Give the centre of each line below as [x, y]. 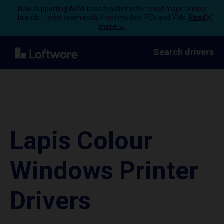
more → [112, 26]
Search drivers [184, 52]
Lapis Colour [81, 141]
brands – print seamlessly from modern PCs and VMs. [103, 17]
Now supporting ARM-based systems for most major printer [112, 9]
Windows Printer [104, 171]
